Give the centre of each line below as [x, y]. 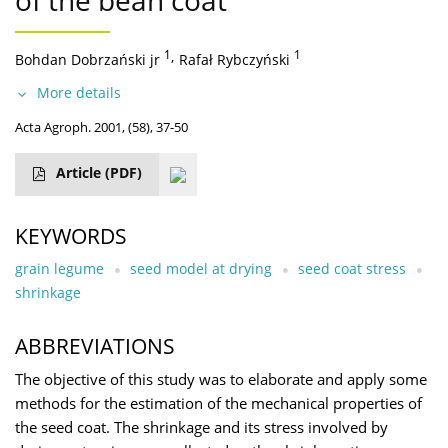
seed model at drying [201, 269]
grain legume [59, 269]
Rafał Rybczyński [234, 60]
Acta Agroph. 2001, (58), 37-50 [101, 127]
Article [80, 173]
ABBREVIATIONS [95, 346]
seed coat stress [352, 269]
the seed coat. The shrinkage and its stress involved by [201, 428]
